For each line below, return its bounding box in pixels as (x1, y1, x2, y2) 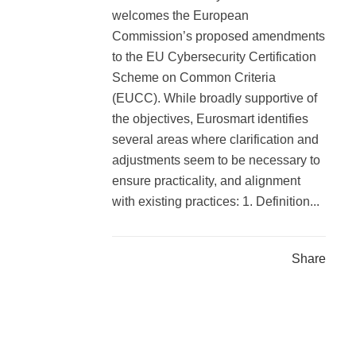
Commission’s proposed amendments (112, 29, 325, 44)
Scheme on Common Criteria (112, 71, 276, 85)
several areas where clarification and (112, 133, 319, 147)
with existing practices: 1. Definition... (112, 195, 319, 209)
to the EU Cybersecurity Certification (112, 50, 316, 64)
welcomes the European (112, 9, 249, 23)
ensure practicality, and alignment (112, 174, 300, 188)
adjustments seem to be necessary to (112, 153, 320, 168)
